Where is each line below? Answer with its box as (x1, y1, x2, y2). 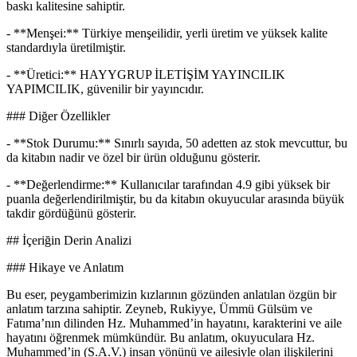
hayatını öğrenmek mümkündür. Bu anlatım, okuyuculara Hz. (6, 331, 315, 345)
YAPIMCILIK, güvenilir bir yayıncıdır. (6, 82, 204, 96)
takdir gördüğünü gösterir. (6, 206, 136, 221)
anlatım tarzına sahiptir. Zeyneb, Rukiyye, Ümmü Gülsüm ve (6, 302, 312, 316)
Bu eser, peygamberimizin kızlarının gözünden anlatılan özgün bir (6, 288, 336, 302)
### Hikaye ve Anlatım (6, 261, 124, 275)
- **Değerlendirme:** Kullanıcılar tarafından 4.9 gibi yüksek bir (6, 178, 330, 192)
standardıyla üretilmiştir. (6, 41, 126, 55)
